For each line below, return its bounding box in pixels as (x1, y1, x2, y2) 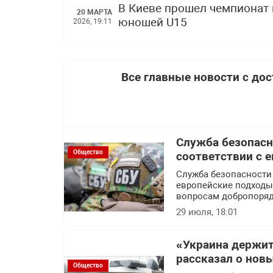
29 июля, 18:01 (176, 207, 238, 218)
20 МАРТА (77, 7, 112, 16)
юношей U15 (118, 16, 187, 29)
